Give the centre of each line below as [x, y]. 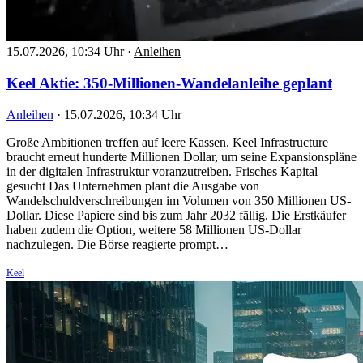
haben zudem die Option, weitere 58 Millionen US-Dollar [154, 229]
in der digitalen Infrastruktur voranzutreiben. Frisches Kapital [162, 171]
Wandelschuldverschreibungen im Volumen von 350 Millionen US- [179, 200]
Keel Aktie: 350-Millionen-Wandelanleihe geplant [169, 83]
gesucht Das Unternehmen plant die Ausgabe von [133, 186]
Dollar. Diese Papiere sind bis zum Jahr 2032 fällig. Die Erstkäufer [176, 215]
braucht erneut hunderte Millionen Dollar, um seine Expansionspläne [181, 156]
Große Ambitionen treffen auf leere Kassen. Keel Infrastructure [167, 142]
